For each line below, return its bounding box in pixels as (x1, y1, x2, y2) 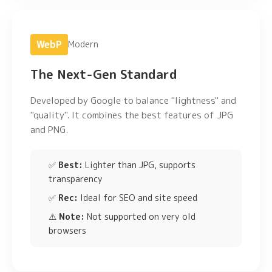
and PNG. (30, 123, 68, 136)
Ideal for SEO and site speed (78, 191, 197, 204)
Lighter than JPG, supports (83, 158, 195, 171)
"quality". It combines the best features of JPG (30, 108, 233, 121)
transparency (49, 172, 103, 185)
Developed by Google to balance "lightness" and (30, 93, 236, 107)
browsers (49, 224, 86, 237)
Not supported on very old (84, 210, 195, 223)
